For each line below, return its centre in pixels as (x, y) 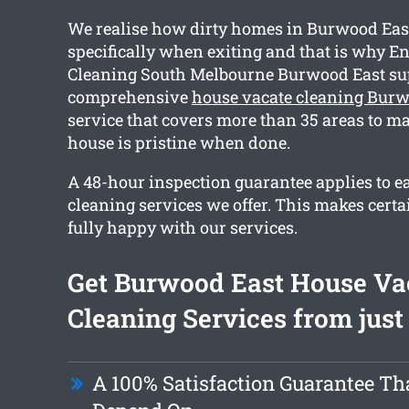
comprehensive (129, 97)
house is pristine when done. (178, 143)
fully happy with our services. (182, 228)
